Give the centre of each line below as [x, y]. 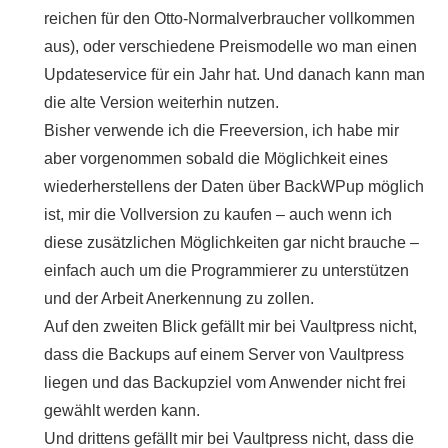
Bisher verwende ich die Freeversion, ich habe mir [221, 130]
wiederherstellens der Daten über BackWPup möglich [234, 186]
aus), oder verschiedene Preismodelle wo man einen [230, 46]
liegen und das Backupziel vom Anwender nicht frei [225, 382]
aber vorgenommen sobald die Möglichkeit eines [216, 158]
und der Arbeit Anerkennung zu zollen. [179, 298]
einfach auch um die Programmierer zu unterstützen [226, 270]
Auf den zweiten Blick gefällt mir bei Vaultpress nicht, [230, 326]
